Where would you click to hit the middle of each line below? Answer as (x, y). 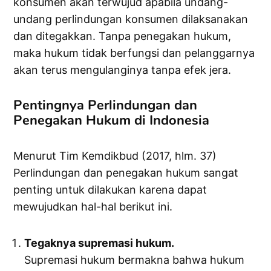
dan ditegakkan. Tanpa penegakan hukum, (122, 36)
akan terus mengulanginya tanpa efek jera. (122, 70)
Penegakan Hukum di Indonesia (112, 121)
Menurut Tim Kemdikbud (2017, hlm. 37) (115, 156)
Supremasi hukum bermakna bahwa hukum (135, 260)
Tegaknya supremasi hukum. (100, 243)
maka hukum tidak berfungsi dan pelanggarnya (134, 53)
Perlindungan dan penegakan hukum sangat (126, 173)
